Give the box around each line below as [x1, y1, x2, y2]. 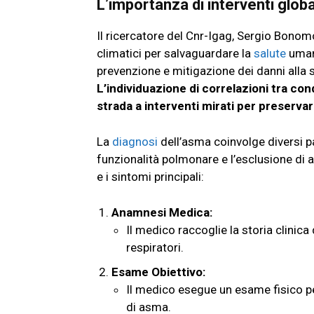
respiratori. [126, 240, 184, 255]
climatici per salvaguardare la [97, 46, 254, 61]
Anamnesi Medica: [111, 205, 212, 220]
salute [254, 46, 286, 61]
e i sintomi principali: [97, 170, 204, 184]
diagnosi [112, 135, 158, 149]
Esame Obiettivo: [111, 265, 205, 280]
